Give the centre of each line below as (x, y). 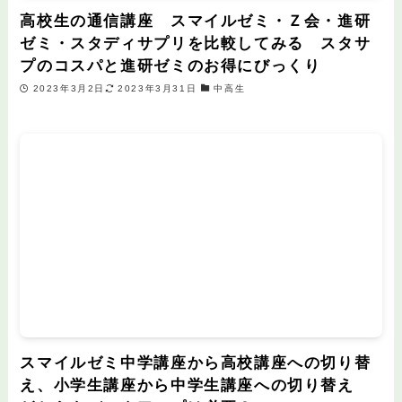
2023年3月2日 (69, 88)
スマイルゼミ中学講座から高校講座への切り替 (196, 363)
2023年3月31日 (157, 88)
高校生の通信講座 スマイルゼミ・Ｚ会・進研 (196, 22)
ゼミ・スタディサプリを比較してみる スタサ (196, 44)
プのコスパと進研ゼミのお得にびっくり (170, 66)
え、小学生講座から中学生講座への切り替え (196, 385)
